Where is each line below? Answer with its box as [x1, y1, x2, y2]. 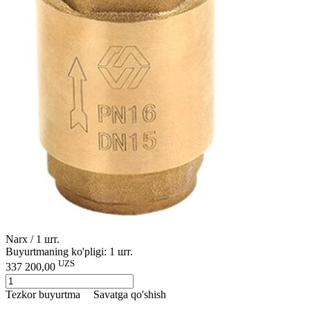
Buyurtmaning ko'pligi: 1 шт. [6, 246, 133, 258]
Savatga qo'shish [93, 288, 166, 300]
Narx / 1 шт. [6, 233, 60, 246]
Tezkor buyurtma [6, 288, 80, 300]
